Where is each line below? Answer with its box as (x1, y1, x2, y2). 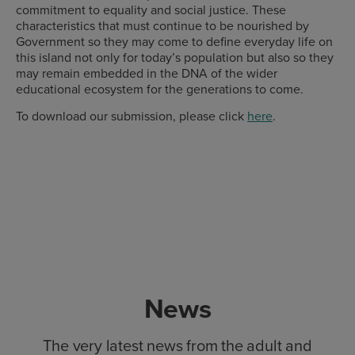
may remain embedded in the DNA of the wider (16, 63, 277, 82)
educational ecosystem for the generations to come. (16, 79, 303, 97)
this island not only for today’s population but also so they (16, 48, 334, 66)
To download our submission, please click (16, 107, 247, 125)
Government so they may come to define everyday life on (16, 32, 333, 50)
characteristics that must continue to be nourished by (16, 16, 309, 34)
